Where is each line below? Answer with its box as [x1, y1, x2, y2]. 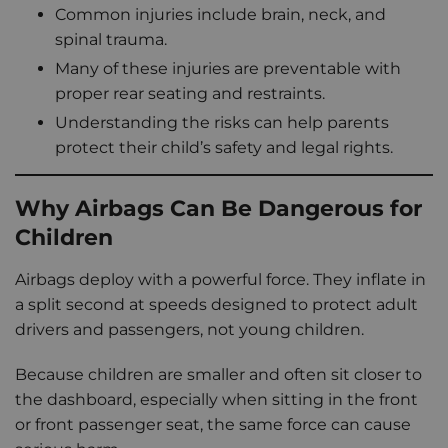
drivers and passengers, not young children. [15, 320, 368, 340]
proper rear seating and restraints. [55, 83, 325, 103]
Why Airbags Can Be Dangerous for [15, 194, 422, 223]
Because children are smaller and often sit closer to [15, 365, 422, 385]
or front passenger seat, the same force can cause [15, 415, 411, 435]
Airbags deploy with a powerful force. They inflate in [15, 270, 426, 290]
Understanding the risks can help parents [55, 112, 389, 132]
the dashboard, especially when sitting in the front [15, 390, 418, 410]
